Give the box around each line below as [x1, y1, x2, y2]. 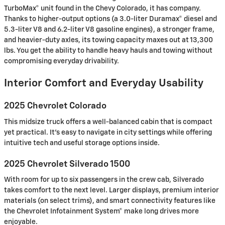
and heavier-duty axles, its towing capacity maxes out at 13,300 [4, 37, 213, 44]
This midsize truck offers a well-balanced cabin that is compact [4, 118, 212, 126]
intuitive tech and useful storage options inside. [4, 139, 160, 147]
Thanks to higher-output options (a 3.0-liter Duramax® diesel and [4, 16, 217, 23]
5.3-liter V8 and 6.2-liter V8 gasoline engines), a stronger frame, [4, 26, 214, 33]
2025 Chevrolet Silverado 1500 [4, 159, 130, 169]
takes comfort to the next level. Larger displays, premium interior [4, 187, 219, 194]
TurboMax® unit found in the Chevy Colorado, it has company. [4, 5, 201, 12]
